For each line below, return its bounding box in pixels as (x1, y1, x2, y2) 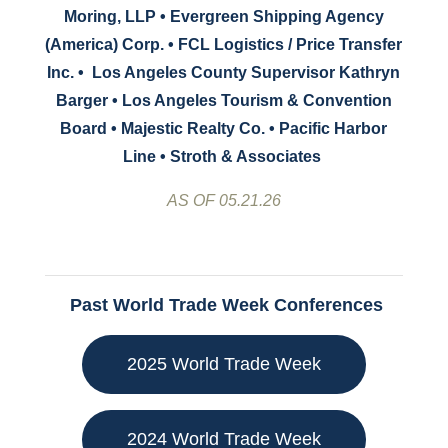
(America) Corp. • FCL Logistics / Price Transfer (45, 36, 403, 54)
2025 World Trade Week (126, 354, 321, 375)
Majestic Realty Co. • (121, 120, 276, 138)
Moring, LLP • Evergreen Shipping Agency (63, 8, 384, 26)
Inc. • (47, 64, 89, 82)
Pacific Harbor (275, 120, 388, 138)
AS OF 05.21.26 (166, 192, 281, 210)
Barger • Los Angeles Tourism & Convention (55, 92, 392, 110)
